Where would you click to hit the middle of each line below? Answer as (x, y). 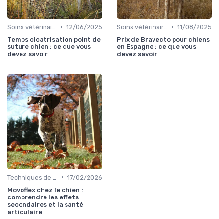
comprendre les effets (43, 197)
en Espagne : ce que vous (156, 46)
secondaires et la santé (45, 204)
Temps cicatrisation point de (54, 39)
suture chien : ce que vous (49, 46)
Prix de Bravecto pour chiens (163, 39)
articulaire (25, 212)
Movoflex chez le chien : (45, 190)
